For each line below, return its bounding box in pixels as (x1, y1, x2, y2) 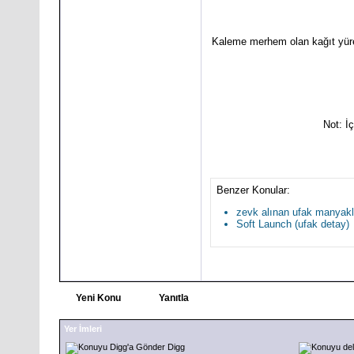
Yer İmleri (64, 323, 102, 333)
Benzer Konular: (217, 184, 290, 197)
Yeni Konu (76, 292, 121, 303)
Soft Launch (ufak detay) (236, 218, 349, 231)
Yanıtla (159, 292, 189, 303)
